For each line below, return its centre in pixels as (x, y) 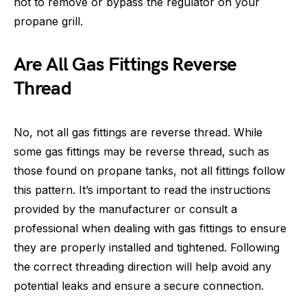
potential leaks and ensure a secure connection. (139, 286)
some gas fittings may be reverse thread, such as (142, 151)
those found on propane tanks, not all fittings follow (149, 171)
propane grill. (48, 21)
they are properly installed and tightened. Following (147, 247)
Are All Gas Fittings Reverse (125, 65)
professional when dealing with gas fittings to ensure (150, 228)
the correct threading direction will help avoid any (143, 267)
